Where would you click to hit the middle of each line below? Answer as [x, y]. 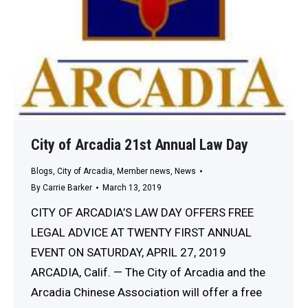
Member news [144, 171]
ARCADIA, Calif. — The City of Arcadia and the [148, 272]
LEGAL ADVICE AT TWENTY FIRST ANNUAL [141, 232]
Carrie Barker [67, 187]
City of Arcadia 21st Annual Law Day [140, 144]
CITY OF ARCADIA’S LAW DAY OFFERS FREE [142, 212]
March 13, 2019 [132, 187]
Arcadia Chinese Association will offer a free [146, 292]
